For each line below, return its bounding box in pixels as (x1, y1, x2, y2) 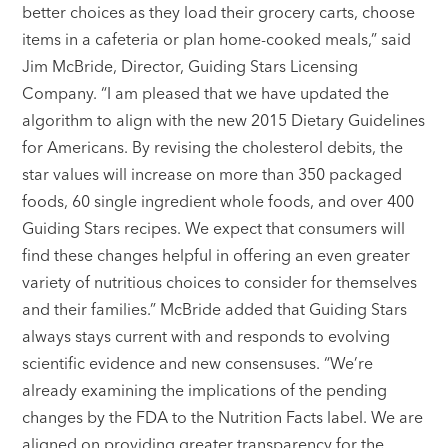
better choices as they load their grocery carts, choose (22, 2, 416, 23)
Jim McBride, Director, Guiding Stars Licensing (22, 56, 359, 77)
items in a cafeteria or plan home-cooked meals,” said (22, 29, 412, 50)
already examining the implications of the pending (22, 380, 388, 401)
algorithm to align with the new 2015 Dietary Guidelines (22, 110, 426, 131)
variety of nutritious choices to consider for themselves (22, 272, 418, 293)
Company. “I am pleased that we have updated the (22, 83, 390, 104)
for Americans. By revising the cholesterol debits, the (22, 137, 404, 158)
